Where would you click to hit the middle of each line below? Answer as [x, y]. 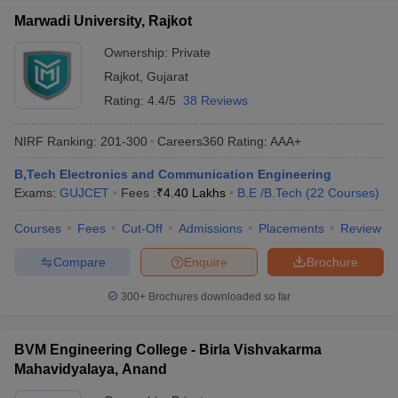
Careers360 [191, 141]
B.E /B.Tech [270, 193]
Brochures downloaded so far [218, 297]
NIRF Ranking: [56, 141]
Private [191, 52]
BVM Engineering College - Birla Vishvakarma [168, 350]
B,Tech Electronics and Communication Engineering [173, 174]
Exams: [37, 193]
